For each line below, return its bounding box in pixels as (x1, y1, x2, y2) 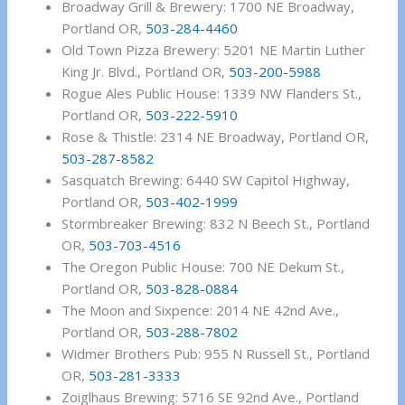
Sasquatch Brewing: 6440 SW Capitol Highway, (61, 171, 351, 190)
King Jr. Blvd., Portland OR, (61, 62, 230, 81)
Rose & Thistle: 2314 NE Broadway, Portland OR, (61, 127, 370, 146)
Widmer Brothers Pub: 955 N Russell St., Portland (61, 344, 371, 363)
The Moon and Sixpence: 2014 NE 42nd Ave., (61, 301, 340, 320)
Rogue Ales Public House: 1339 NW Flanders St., (61, 84, 363, 103)
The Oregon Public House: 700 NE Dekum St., (61, 258, 345, 277)
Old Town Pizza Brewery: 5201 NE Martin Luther (61, 41, 366, 60)
